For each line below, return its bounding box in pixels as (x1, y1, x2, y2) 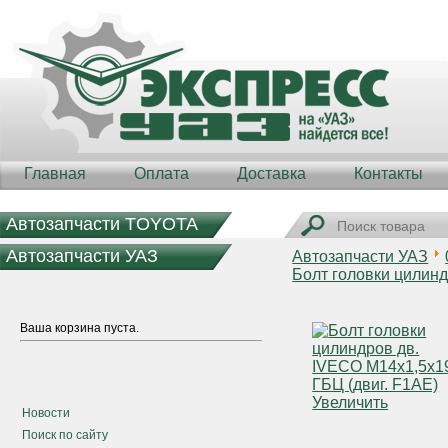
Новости (22, 406, 70, 420)
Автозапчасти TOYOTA (6, 214, 198, 234)
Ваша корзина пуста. (20, 321, 139, 335)
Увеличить (312, 394, 389, 411)
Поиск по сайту (22, 428, 108, 442)
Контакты (354, 165, 423, 182)
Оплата (134, 165, 189, 182)
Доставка (237, 165, 306, 182)
